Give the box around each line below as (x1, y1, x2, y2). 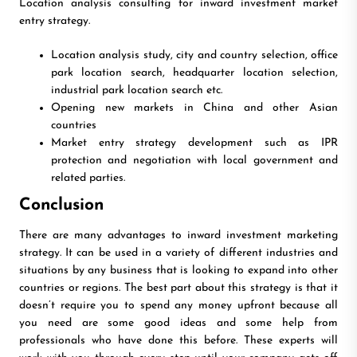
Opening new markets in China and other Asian (51, 102, 338, 115)
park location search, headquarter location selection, (51, 67, 338, 80)
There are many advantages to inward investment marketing (19, 229, 338, 242)
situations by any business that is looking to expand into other (19, 265, 338, 277)
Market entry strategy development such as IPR (51, 137, 338, 150)
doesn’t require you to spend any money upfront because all (19, 300, 338, 312)
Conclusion (19, 197, 104, 214)
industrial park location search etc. (51, 84, 222, 97)
